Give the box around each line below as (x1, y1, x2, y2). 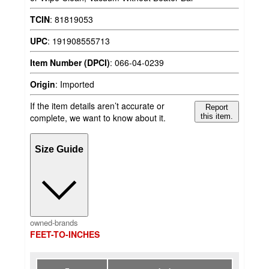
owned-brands (30, 217, 78, 229)
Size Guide (35, 144, 83, 155)
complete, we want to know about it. (30, 111, 166, 124)
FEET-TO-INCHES (30, 228, 100, 241)
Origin (30, 77, 55, 90)
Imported (60, 77, 94, 90)
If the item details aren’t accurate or (30, 99, 165, 112)
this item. (201, 111, 234, 121)
